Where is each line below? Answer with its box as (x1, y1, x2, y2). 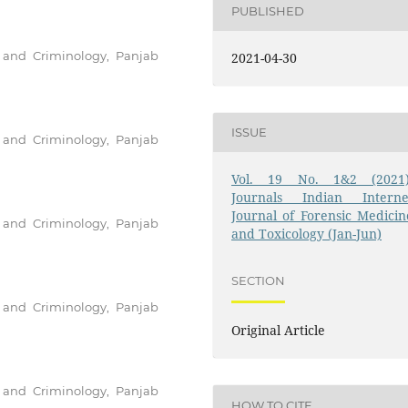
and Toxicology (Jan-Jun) (231, 224, 382, 242)
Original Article (231, 321, 326, 339)
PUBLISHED (231, 4, 305, 19)
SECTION (231, 273, 286, 289)
